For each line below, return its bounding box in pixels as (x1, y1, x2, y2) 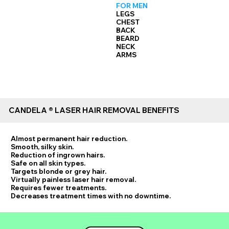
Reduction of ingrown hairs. (11, 151, 105, 159)
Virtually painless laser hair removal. (11, 175, 136, 184)
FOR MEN (116, 2, 148, 10)
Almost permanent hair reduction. (11, 134, 128, 143)
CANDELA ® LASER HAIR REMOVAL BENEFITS (8, 105, 179, 116)
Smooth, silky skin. (11, 143, 74, 151)
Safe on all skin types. (11, 159, 86, 168)
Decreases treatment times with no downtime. (11, 192, 171, 200)
